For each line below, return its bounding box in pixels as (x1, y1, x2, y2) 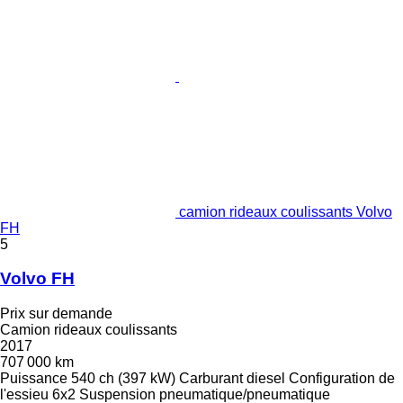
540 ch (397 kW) (71, 370, 175, 386)
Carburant (179, 370, 243, 386)
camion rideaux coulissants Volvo (179, 203, 392, 219)
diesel (246, 370, 285, 386)
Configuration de (289, 370, 395, 386)
